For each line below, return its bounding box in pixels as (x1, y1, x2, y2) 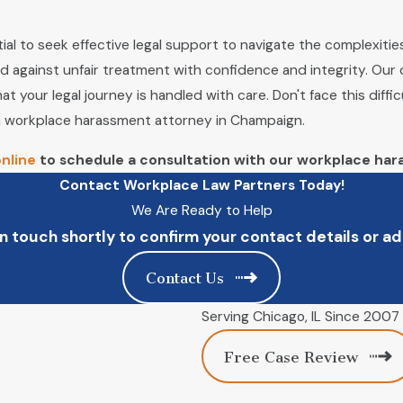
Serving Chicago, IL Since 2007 (201, 308, 399, 327)
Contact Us (145, 269, 224, 288)
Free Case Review (224, 347, 359, 366)
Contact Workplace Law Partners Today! (58, 175, 345, 194)
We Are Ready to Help (130, 201, 273, 219)
